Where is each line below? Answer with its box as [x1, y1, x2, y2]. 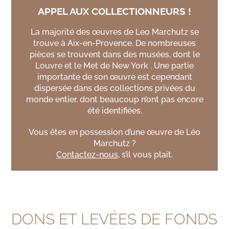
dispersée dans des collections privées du [34, 83, 195, 93]
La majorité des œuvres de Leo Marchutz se [30, 27, 199, 37]
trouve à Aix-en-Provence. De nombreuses [33, 38, 196, 48]
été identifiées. [87, 105, 142, 116]
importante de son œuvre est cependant [37, 72, 192, 82]
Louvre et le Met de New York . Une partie [35, 60, 194, 71]
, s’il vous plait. [118, 149, 173, 159]
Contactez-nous [56, 149, 118, 159]
